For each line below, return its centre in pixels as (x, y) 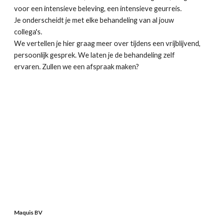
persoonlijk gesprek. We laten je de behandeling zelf (95, 55)
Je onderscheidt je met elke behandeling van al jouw (94, 20)
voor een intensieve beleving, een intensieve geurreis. (98, 8)
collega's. (28, 32)
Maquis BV (29, 212)
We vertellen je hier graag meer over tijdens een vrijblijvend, (108, 43)
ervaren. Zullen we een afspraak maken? (77, 67)
